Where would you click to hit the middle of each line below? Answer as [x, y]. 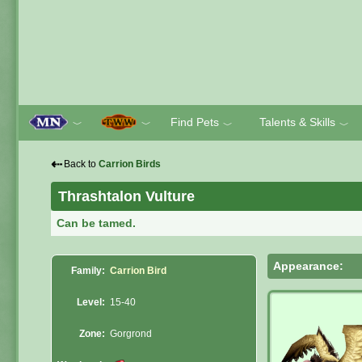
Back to [81, 164]
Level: [91, 303]
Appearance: [309, 265]
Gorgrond [131, 334]
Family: [88, 271]
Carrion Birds [130, 164]
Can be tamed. [97, 223]
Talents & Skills [297, 122]
